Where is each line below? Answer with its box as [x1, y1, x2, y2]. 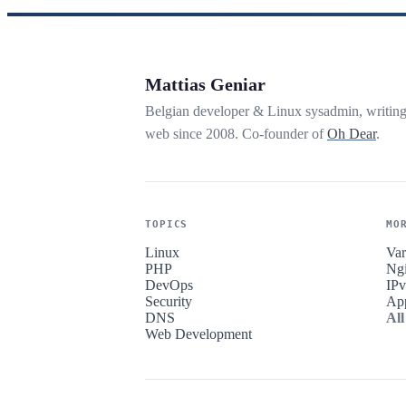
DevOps [145, 277, 193, 294]
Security [145, 294, 192, 310]
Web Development [145, 326, 252, 343]
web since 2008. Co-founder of [145, 126, 327, 142]
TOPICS [145, 218, 188, 231]
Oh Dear [327, 126, 376, 142]
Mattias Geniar [145, 73, 266, 94]
